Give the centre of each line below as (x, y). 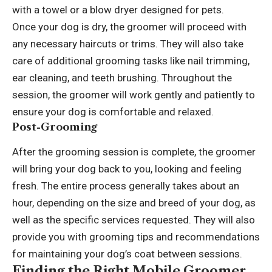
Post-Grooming (55, 127)
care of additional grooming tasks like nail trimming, (131, 60)
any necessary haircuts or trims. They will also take (128, 43)
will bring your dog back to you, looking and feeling (127, 168)
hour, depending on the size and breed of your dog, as (134, 202)
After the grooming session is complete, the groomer (134, 151)
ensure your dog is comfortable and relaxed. (113, 111)
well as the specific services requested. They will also (134, 219)
